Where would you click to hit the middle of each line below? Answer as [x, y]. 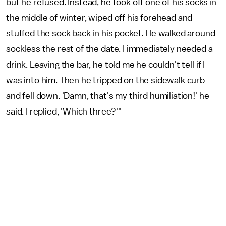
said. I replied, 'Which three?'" [64, 112]
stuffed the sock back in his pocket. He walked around [111, 34]
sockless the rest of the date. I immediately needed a [109, 49]
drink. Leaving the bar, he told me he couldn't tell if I [106, 65]
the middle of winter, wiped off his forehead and [99, 18]
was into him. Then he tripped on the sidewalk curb [105, 80]
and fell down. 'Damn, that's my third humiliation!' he [108, 96]
